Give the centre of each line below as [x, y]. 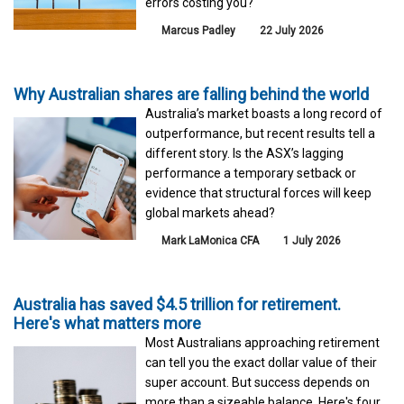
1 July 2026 [311, 241]
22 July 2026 [291, 31]
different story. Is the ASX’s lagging [245, 154]
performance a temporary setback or [251, 174]
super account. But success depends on [258, 383]
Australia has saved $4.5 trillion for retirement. [177, 305]
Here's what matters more [107, 324]
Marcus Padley [199, 31]
